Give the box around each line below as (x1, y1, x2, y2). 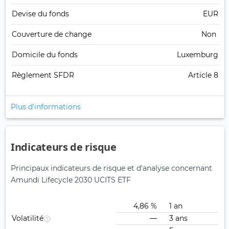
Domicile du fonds (12, 50, 78, 60)
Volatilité (12, 214, 43, 223)
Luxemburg (177, 50, 218, 60)
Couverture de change (12, 30, 91, 39)
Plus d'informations (11, 102, 81, 112)
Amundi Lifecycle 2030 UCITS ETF (11, 175, 131, 185)
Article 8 (188, 71, 218, 80)
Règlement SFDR (12, 71, 74, 80)
